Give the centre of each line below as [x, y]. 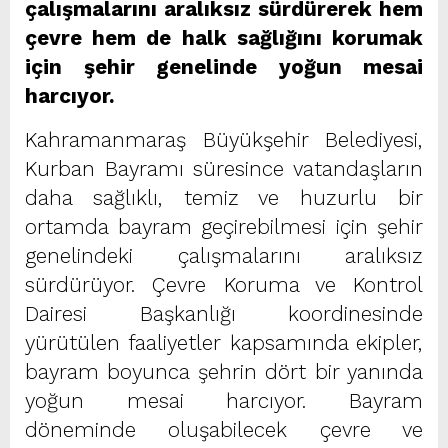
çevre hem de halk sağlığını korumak [224, 37]
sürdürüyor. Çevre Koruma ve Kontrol [224, 284]
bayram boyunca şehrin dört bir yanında [224, 371]
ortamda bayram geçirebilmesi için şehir [224, 226]
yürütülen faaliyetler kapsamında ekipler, [224, 342]
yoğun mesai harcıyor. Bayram [224, 400]
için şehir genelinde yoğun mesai [224, 66]
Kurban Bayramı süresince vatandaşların [224, 168]
